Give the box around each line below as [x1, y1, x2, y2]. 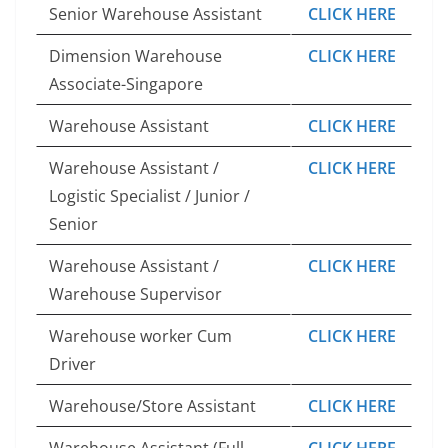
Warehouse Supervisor [49, 282, 222, 305]
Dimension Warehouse [49, 44, 222, 67]
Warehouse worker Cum [49, 324, 232, 347]
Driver [49, 352, 96, 375]
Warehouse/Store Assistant [49, 394, 256, 417]
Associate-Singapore [49, 72, 203, 95]
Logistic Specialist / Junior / [49, 184, 250, 207]
